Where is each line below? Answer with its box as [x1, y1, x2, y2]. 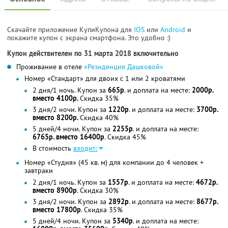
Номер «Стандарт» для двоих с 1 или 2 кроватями [24, 74, 185, 83]
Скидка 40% [80, 113, 119, 123]
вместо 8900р [33, 186, 77, 195]
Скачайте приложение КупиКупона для [7, 25, 134, 35]
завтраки [24, 166, 53, 176]
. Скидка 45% [104, 132, 146, 142]
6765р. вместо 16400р [33, 132, 104, 142]
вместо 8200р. [33, 113, 80, 123]
